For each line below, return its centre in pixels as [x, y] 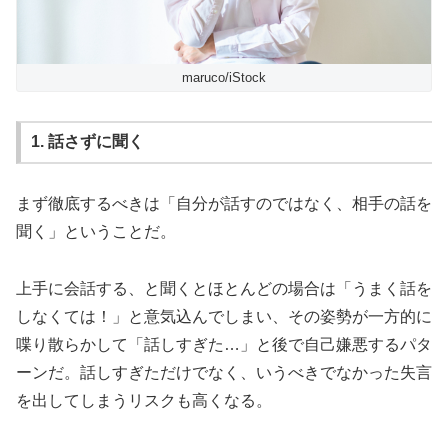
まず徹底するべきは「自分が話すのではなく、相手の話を [224, 203]
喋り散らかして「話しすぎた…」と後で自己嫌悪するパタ [224, 344]
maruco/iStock [224, 77]
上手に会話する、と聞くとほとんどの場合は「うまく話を [224, 288]
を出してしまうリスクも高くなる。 [144, 400]
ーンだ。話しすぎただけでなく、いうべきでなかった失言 [224, 372]
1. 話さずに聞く [87, 142]
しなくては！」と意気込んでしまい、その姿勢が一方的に [224, 316]
